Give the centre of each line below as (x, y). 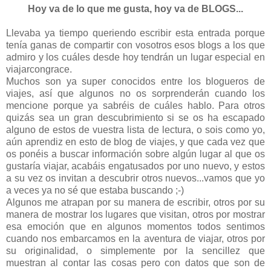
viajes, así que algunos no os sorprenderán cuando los (135, 93)
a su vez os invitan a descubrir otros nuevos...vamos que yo (135, 178)
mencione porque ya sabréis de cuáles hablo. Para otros (135, 105)
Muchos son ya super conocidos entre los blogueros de (135, 81)
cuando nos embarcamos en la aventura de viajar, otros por (135, 238)
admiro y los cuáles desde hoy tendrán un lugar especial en (135, 57)
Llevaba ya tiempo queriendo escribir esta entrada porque (135, 33)
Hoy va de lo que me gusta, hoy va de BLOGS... (135, 8)
